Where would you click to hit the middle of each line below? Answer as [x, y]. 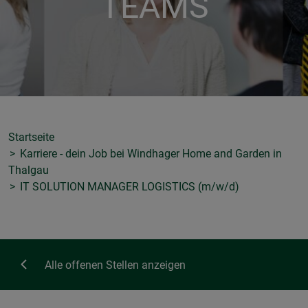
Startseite [31, 137]
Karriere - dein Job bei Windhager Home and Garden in [150, 154]
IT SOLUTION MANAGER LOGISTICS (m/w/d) [128, 187]
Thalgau [29, 170]
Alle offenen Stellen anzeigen [115, 265]
